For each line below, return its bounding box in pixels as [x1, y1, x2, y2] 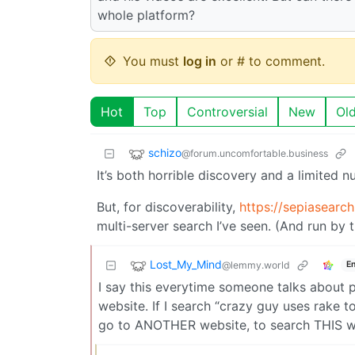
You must [123, 52, 183, 69]
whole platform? [97, 6, 195, 23]
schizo [148, 145, 181, 159]
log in [183, 52, 216, 69]
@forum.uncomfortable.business [181, 147, 328, 159]
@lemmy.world [222, 258, 290, 271]
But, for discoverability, [97, 198, 239, 215]
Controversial [187, 103, 268, 120]
